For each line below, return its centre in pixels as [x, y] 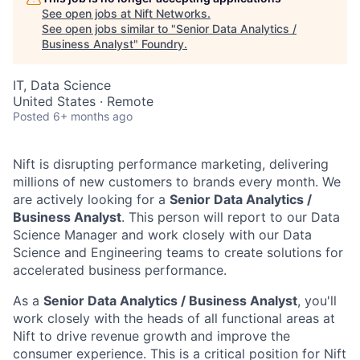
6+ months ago [93, 116]
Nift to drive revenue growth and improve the [151, 336]
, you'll [317, 301]
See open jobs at [88, 13]
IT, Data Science [62, 85]
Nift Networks [171, 13]
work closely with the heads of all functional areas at [174, 318]
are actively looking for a [91, 199]
